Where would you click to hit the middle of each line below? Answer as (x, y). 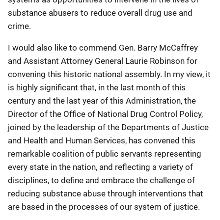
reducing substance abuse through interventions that (106, 193)
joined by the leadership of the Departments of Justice (108, 127)
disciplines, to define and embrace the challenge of (101, 180)
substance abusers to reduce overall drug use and (100, 13)
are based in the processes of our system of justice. (104, 207)
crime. (19, 26)
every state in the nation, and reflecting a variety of (100, 167)
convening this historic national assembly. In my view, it (109, 74)
